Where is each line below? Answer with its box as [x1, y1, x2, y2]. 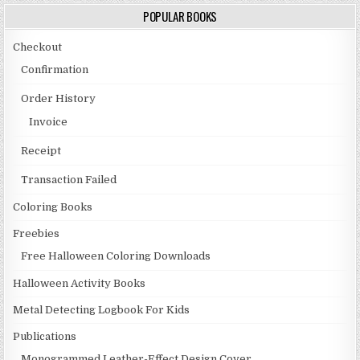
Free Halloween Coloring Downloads [21, 250, 211, 263]
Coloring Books [13, 201, 93, 214]
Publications [13, 330, 77, 343]
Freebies [13, 227, 60, 240]
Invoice [29, 116, 68, 129]
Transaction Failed [21, 174, 117, 186]
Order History [21, 92, 96, 105]
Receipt [21, 145, 62, 157]
